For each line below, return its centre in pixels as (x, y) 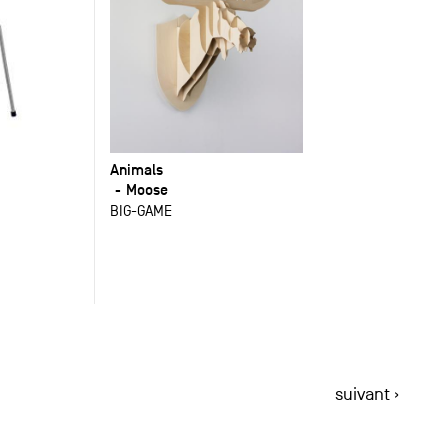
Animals (137, 170)
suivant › (367, 394)
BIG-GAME (141, 211)
